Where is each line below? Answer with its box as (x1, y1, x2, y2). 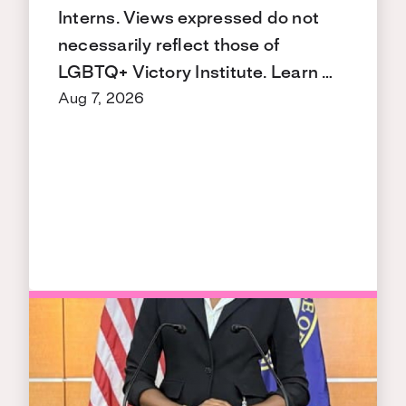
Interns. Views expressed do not (58, 10, 319, 27)
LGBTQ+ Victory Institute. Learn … (58, 64, 333, 82)
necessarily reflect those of (58, 37, 280, 54)
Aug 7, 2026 (58, 91, 145, 106)
